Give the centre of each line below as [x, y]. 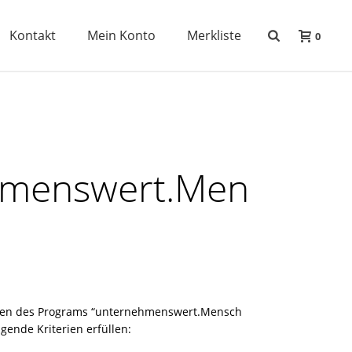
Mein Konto [122, 35]
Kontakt [33, 35]
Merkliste [214, 35]
